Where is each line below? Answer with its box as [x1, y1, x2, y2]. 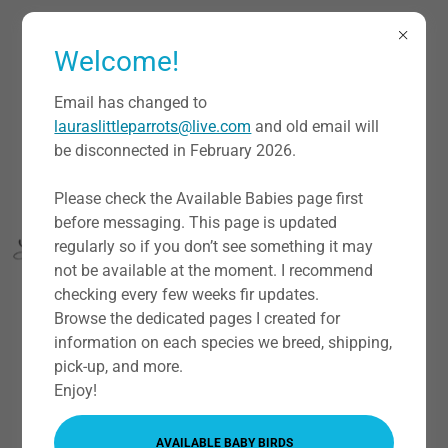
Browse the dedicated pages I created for [54, 309, 341, 328]
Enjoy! [54, 381, 98, 400]
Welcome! [54, 45, 180, 78]
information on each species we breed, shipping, [54, 333, 393, 352]
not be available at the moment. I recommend [54, 261, 374, 280]
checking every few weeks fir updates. [54, 285, 320, 304]
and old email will [251, 117, 380, 136]
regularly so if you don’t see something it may [54, 237, 374, 256]
